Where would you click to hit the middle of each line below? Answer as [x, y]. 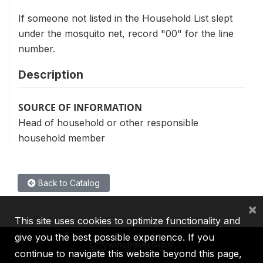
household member [62, 138]
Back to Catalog [68, 183]
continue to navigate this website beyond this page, [128, 254]
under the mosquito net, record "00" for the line [126, 33]
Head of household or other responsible [108, 123]
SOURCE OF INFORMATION [80, 107]
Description [51, 75]
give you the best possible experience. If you [114, 237]
